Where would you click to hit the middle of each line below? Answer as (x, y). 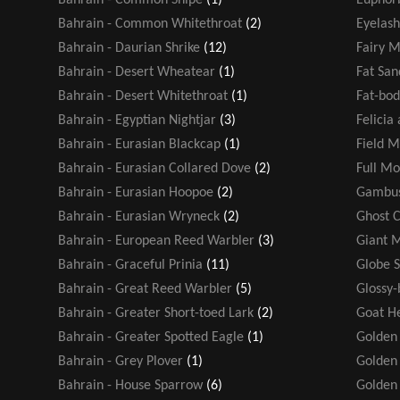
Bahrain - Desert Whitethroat (143, 96)
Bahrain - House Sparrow (130, 385)
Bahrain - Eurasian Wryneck (139, 217)
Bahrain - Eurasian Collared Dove (154, 168)
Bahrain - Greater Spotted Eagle (151, 337)
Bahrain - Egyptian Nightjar (137, 120)
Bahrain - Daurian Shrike (129, 48)
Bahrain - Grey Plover (121, 361)
